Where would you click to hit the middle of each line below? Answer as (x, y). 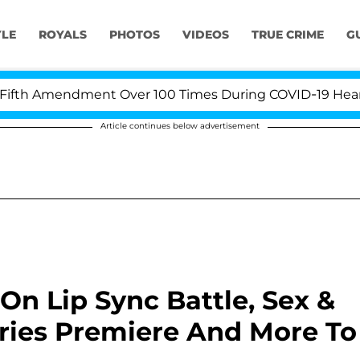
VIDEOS (205, 35)
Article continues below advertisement (180, 126)
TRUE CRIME (287, 35)
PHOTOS (134, 35)
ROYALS (62, 35)
